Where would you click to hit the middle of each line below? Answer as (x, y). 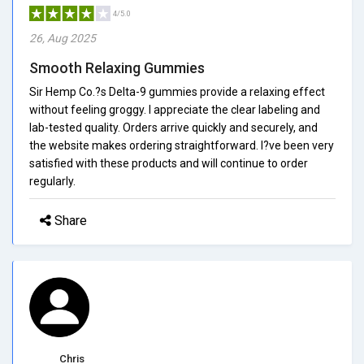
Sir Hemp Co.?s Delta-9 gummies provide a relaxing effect (177, 91)
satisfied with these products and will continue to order (169, 163)
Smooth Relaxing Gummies (117, 67)
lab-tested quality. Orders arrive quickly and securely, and (173, 127)
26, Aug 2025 (63, 38)
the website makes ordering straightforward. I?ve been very (182, 145)
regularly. (52, 181)
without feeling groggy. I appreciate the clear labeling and (175, 109)
